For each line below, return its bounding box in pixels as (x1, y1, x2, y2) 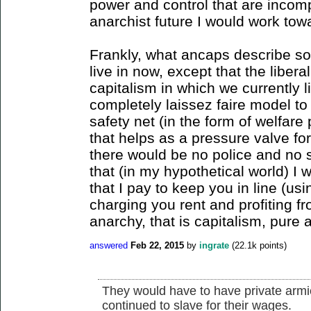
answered (90, 240, 128, 251)
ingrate (199, 240, 229, 251)
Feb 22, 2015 (131, 240, 184, 251)
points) (257, 240, 287, 251)
